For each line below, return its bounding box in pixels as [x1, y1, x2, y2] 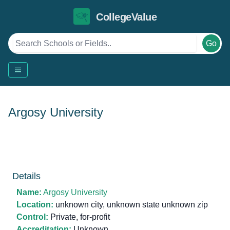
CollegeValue [96, 11, 157, 23]
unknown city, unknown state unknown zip [53, 200, 208, 209]
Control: [16, 213, 48, 221]
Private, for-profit [48, 213, 110, 221]
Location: [16, 200, 53, 209]
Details [12, 171, 41, 181]
